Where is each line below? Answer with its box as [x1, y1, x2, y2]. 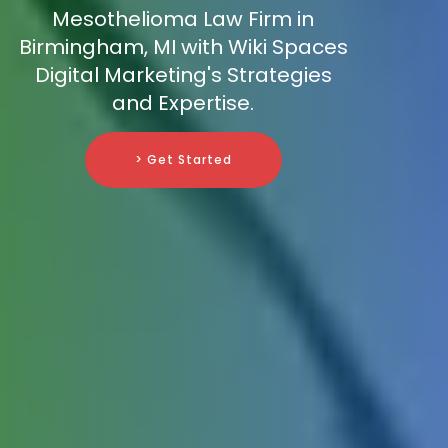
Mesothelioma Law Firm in [52, 5, 314, 34]
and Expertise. [112, 89, 254, 118]
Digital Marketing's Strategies [34, 61, 332, 90]
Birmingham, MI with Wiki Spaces [18, 33, 348, 62]
